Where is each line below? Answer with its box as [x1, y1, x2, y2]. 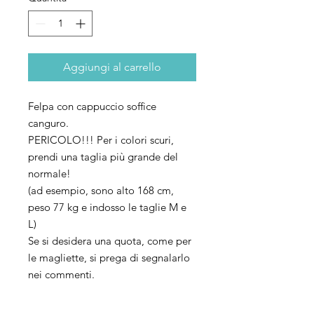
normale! [28, 166, 71, 180]
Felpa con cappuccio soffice [28, 99, 156, 113]
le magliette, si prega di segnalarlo [28, 250, 190, 264]
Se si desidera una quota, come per [28, 233, 191, 247]
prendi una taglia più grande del [28, 149, 178, 163]
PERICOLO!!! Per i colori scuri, [28, 132, 174, 146]
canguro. [28, 116, 69, 130]
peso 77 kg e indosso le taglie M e [28, 200, 186, 214]
